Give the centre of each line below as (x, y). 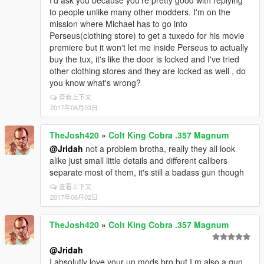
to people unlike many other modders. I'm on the (140, 12)
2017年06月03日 (74, 107)
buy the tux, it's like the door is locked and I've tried (144, 59)
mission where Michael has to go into (118, 24)
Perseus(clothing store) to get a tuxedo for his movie (147, 35)
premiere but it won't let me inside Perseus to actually (149, 47)
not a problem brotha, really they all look (159, 148)
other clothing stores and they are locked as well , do (148, 71)
